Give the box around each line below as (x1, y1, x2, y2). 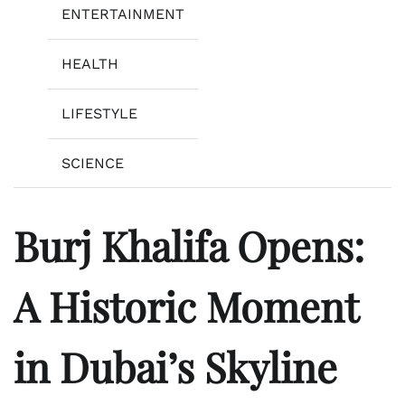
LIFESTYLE (61, 104, 137, 122)
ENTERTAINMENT (61, 5, 184, 23)
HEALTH (61, 54, 118, 72)
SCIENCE (61, 154, 124, 172)
